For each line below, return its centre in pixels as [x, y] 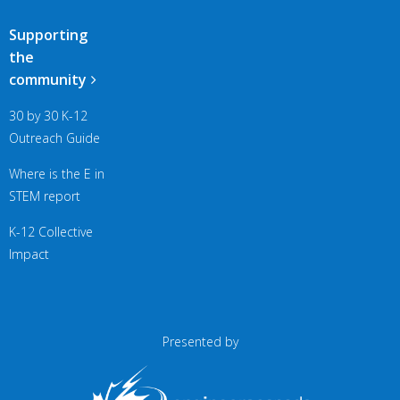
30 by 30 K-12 [48, 116]
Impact [29, 254]
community [48, 80]
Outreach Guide [54, 138]
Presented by [200, 342]
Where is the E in [57, 174]
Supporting [48, 35]
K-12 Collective [51, 232]
